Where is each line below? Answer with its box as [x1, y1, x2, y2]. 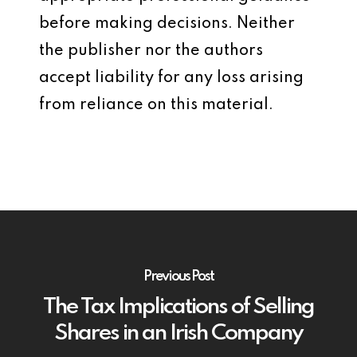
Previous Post [143, 269, 214, 284]
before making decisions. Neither [39, 16, 295, 32]
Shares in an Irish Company [54, 322, 303, 345]
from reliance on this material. [39, 97, 273, 113]
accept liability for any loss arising [39, 70, 304, 86]
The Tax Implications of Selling [43, 296, 314, 319]
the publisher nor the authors [39, 43, 263, 59]
